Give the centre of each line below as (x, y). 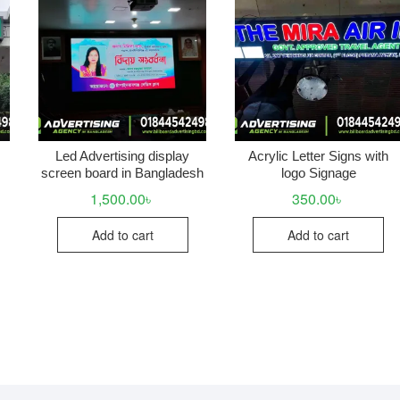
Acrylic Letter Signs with (319, 156)
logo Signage (318, 173)
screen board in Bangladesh (123, 173)
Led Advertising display (123, 156)
